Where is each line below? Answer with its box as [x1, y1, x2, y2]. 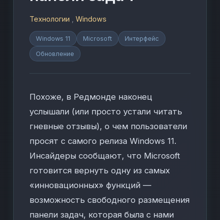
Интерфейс [125, 35, 160, 42]
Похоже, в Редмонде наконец [29, 92, 153, 102]
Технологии [29, 15, 70, 23]
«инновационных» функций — [29, 180, 152, 190]
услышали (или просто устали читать [29, 107, 183, 116]
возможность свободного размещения [29, 195, 190, 205]
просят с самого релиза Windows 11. [29, 136, 177, 146]
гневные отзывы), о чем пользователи [29, 121, 188, 131]
